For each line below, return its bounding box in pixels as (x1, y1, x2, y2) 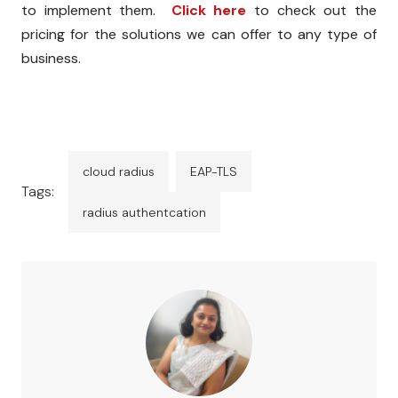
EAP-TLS (190, 163, 237, 179)
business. (21, 48, 81, 68)
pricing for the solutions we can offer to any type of (21, 24, 377, 44)
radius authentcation (83, 203, 206, 220)
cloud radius (83, 163, 155, 179)
